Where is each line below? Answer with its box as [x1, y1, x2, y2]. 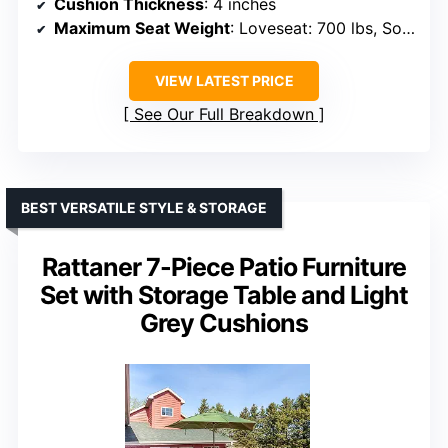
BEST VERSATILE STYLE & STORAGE [21, 198, 267, 216]
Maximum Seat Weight [54, 17, 230, 38]
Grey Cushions [140, 307, 308, 338]
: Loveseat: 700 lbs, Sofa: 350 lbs [230, 17, 402, 38]
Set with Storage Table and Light [40, 279, 408, 310]
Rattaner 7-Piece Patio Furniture [42, 251, 406, 282]
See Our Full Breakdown [134, 103, 314, 124]
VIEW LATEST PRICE [154, 71, 294, 89]
